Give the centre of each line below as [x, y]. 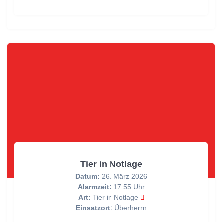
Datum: [87, 177]
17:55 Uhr [128, 187]
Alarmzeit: [94, 187]
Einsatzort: [94, 208]
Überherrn [129, 208]
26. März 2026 [123, 177]
